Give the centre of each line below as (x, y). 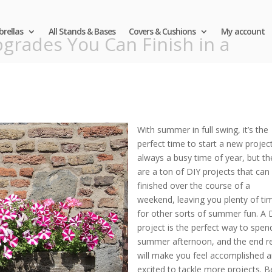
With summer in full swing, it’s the (203, 130)
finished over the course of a (194, 185)
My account (243, 31)
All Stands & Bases (82, 31)
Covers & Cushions (162, 31)
